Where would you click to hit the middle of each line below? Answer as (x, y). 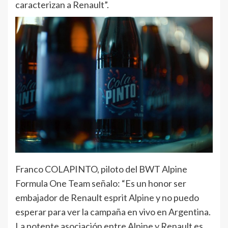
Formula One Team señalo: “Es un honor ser (101, 183)
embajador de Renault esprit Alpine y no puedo (107, 197)
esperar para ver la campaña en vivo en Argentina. (113, 211)
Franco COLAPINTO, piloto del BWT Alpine (101, 169)
